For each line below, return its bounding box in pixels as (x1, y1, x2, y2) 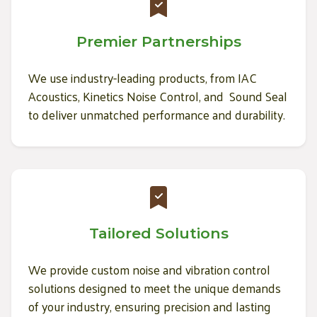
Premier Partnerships (76, 33, 241, 51)
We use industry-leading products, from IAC (28, 67, 257, 90)
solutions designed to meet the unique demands (28, 276, 281, 299)
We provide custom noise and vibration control (28, 258, 270, 281)
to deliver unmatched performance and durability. (28, 103, 285, 127)
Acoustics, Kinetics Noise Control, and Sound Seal (28, 85, 287, 108)
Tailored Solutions (88, 224, 229, 242)
